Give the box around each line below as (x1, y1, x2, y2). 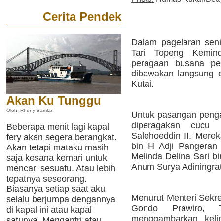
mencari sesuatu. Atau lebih (6, 163, 115, 173)
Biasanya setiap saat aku (6, 184, 105, 194)
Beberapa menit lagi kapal (6, 122, 109, 132)
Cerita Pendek (43, 10, 121, 23)
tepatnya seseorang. (6, 174, 87, 184)
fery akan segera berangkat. (6, 132, 117, 142)
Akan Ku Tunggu (6, 94, 101, 108)
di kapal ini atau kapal (6, 205, 92, 215)
